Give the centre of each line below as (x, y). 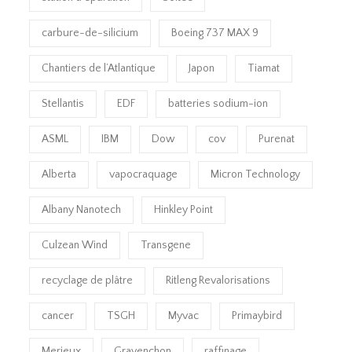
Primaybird (257, 316)
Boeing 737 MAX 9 (215, 33)
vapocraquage (144, 175)
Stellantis (63, 104)
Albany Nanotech (82, 210)
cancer (58, 316)
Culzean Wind (75, 246)
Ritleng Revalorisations (218, 281)
